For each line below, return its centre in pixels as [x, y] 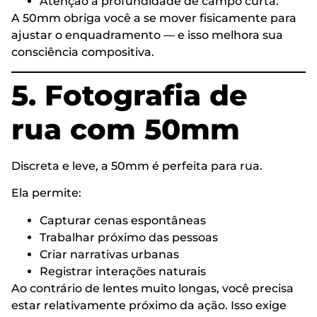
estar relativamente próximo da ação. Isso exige [149, 305]
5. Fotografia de [129, 95]
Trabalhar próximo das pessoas [129, 237]
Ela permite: [46, 193]
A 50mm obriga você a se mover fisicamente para [154, 18]
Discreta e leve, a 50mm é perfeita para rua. [137, 166]
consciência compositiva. [83, 52]
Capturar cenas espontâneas [123, 220]
